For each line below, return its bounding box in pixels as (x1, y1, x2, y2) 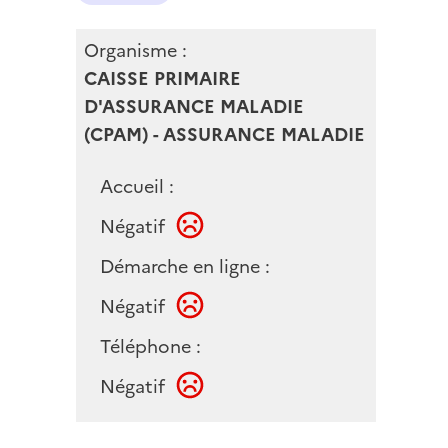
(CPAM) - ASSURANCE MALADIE (84, 120, 365, 148)
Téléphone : (100, 333, 201, 361)
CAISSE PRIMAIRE (84, 64, 241, 92)
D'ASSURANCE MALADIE (84, 92, 304, 120)
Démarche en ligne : (100, 252, 270, 280)
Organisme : (84, 36, 187, 64)
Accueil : (100, 172, 174, 200)
